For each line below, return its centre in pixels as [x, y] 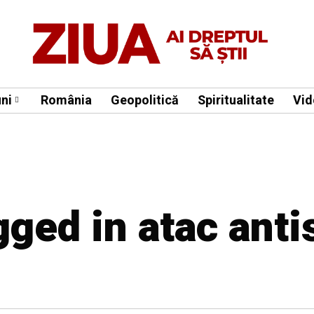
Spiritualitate [236, 100]
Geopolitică [145, 100]
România [66, 100]
